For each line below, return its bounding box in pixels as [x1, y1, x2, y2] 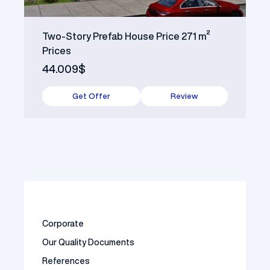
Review [171, 92, 198, 100]
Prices [42, 45, 71, 55]
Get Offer [72, 92, 110, 100]
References [42, 256, 90, 265]
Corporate [42, 219, 84, 228]
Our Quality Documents [42, 237, 134, 246]
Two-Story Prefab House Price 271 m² [42, 31, 210, 41]
